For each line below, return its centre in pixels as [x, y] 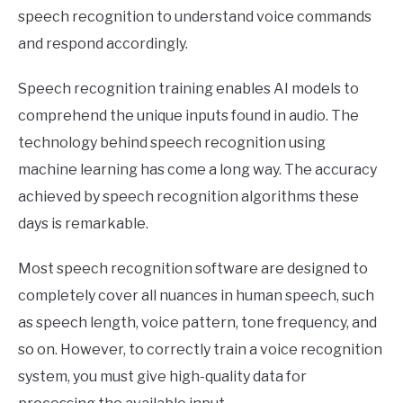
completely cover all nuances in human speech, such [196, 296]
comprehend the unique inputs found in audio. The [188, 116]
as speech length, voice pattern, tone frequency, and [197, 323]
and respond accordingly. [103, 44]
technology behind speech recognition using [172, 143]
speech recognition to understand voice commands [195, 17]
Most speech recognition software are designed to [193, 269]
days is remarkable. [83, 224]
